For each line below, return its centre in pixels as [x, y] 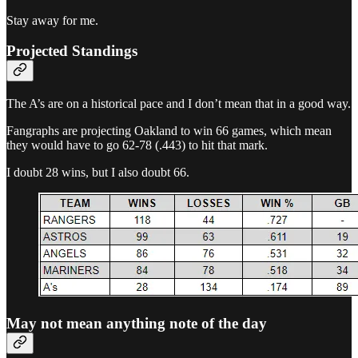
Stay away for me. [52, 20]
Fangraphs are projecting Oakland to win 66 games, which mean [169, 131]
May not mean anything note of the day [137, 323]
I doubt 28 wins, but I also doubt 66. [98, 173]
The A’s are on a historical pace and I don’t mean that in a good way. [179, 104]
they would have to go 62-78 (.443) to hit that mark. [137, 145]
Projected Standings [72, 51]
